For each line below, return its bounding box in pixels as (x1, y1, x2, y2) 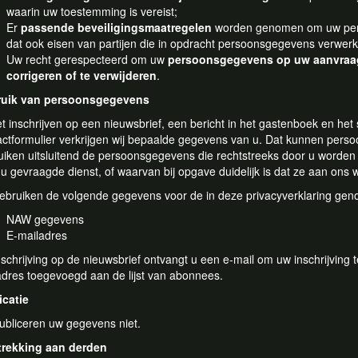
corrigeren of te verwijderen (6, 67, 157, 83)
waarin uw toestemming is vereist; (6, 3, 177, 19)
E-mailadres (6, 227, 67, 243)
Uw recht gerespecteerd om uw (6, 51, 168, 67)
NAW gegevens (6, 211, 84, 227)
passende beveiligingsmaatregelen (21, 19, 212, 35)
